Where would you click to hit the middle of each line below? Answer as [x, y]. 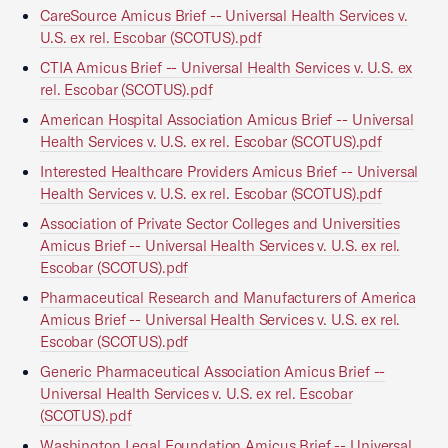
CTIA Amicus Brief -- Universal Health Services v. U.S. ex [226, 67]
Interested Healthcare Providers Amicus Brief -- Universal [229, 171]
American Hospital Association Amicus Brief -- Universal [227, 119]
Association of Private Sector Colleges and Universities [220, 223]
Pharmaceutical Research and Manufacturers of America [228, 297]
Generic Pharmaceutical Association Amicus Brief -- [213, 371]
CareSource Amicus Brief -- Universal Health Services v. [224, 15]
